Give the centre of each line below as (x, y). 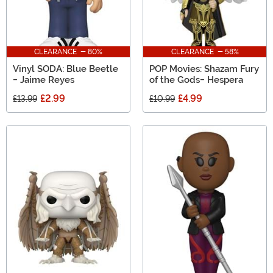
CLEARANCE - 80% (68, 51)
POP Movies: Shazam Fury (204, 69)
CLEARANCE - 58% (205, 51)
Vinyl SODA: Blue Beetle (66, 69)
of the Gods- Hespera (196, 80)
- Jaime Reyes (44, 80)
